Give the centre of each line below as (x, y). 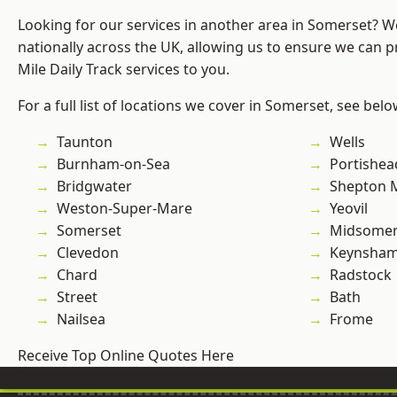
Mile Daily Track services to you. (124, 70)
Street (77, 297)
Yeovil (349, 209)
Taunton (85, 142)
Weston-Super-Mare (125, 209)
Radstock (361, 275)
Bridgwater (94, 187)
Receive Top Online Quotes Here (126, 356)
